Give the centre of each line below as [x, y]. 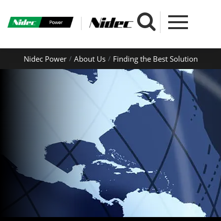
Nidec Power [45, 59]
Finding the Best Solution [155, 59]
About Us [90, 59]
